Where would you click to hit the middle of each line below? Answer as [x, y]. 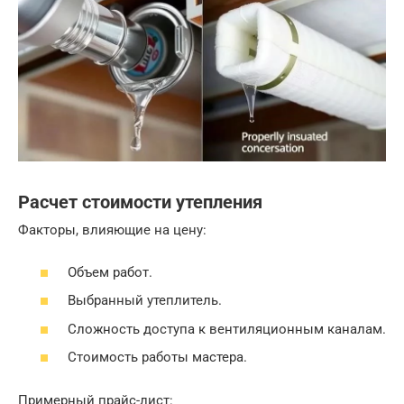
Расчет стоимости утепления [140, 203]
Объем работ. [110, 272]
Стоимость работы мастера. [157, 358]
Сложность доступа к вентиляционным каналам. [227, 329]
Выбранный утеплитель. [145, 301]
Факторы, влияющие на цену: [112, 230]
